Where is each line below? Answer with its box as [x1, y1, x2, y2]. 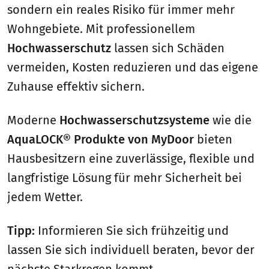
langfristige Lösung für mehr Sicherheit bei [7, 171, 242, 186]
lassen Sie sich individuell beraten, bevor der [7, 243, 255, 258]
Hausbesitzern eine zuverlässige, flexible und [7, 151, 255, 166]
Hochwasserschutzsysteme [59, 113, 210, 128]
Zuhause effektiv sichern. [7, 79, 145, 94]
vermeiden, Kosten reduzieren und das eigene [7, 60, 258, 75]
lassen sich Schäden [111, 41, 225, 56]
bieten [194, 132, 232, 147]
